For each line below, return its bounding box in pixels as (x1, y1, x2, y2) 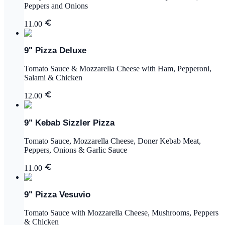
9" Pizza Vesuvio (24, 190, 90, 200)
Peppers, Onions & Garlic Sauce (24, 145, 127, 154)
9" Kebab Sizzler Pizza (24, 118, 115, 128)
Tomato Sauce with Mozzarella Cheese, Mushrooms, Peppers (24, 208, 218, 217)
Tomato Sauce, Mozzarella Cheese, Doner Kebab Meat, (24, 136, 201, 145)
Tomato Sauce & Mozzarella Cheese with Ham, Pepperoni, (24, 64, 211, 73)
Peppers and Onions (24, 1, 88, 10)
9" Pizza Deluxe (24, 46, 86, 56)
